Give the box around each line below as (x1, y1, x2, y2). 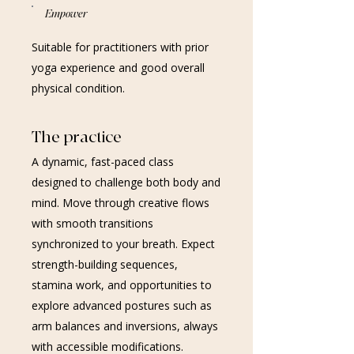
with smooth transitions (32, 216, 153, 231)
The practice (32, 127, 122, 147)
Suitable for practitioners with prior (32, 40, 209, 55)
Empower (45, 7, 87, 21)
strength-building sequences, (32, 257, 178, 272)
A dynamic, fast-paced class (32, 154, 174, 169)
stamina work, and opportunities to (32, 277, 212, 292)
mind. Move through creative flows (32, 195, 209, 210)
